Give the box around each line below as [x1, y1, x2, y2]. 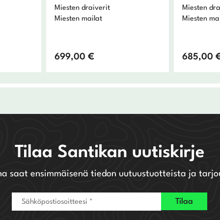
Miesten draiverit [54, 4, 110, 12]
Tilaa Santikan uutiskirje [15, 143, 205, 161]
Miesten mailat [54, 15, 102, 23]
